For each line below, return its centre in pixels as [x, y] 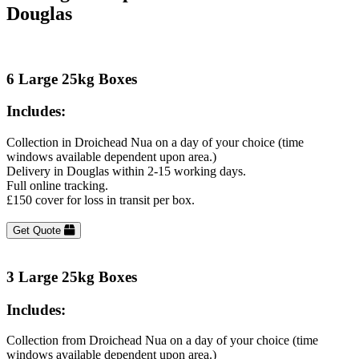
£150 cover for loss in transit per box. [101, 200]
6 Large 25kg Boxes [72, 79]
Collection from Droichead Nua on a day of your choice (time [162, 341]
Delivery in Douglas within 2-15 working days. [126, 171]
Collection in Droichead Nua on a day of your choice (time [155, 143]
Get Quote [38, 231]
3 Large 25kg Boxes [72, 276]
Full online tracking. [57, 186]
